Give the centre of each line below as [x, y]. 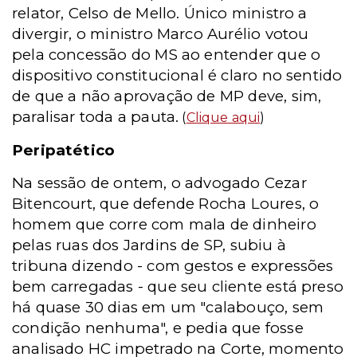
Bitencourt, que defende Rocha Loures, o [166, 204]
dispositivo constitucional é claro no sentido [177, 75]
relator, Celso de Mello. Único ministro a [160, 13]
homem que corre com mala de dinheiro [164, 224]
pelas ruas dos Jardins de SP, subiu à [149, 245]
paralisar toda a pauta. [96, 117]
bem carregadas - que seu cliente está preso [178, 286]
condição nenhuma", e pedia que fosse [158, 328]
